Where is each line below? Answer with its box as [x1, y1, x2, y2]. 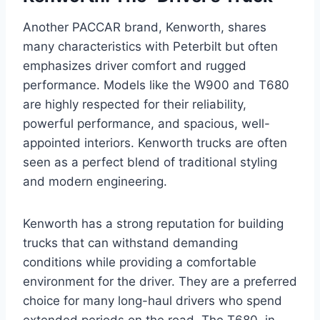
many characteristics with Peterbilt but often [23, 39, 278, 54]
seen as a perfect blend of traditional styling [23, 154, 277, 169]
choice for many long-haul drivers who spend [23, 293, 282, 308]
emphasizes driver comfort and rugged [23, 58, 246, 73]
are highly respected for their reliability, [23, 96, 246, 111]
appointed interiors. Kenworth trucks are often [23, 135, 287, 150]
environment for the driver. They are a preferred [23, 274, 297, 289]
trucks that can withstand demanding [23, 235, 238, 250]
